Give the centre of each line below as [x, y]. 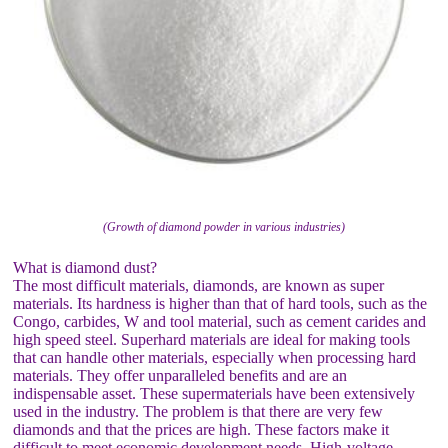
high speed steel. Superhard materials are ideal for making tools [212, 339]
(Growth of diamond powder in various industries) [223, 226]
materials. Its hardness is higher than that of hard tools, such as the [220, 303]
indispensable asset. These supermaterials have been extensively [214, 393]
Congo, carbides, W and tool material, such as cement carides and [220, 321]
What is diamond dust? [85, 267]
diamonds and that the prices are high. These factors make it [201, 429]
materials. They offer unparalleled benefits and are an [180, 375]
